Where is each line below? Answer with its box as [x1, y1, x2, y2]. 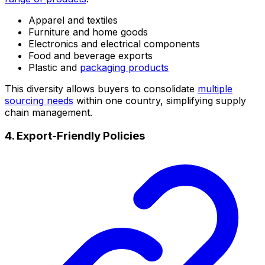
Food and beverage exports [28, 49, 153, 62]
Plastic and [28, 61, 80, 73]
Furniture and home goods [28, 25, 148, 38]
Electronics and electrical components [28, 37, 200, 50]
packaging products [80, 61, 169, 73]
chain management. [5, 106, 92, 118]
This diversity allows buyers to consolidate [5, 82, 198, 95]
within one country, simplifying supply [73, 94, 246, 106]
